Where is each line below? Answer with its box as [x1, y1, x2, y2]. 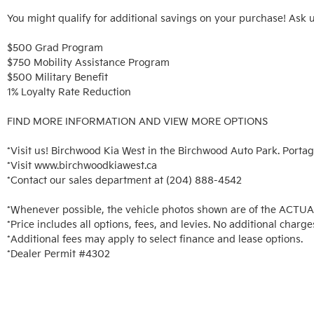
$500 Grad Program [7, 42, 103, 54]
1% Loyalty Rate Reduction [7, 86, 134, 98]
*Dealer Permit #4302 [7, 248, 110, 260]
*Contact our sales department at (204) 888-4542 [7, 175, 242, 186]
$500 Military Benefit [7, 71, 108, 83]
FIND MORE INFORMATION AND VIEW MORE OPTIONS [7, 116, 268, 128]
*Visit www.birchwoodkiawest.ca [7, 160, 157, 172]
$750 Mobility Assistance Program [7, 57, 170, 69]
